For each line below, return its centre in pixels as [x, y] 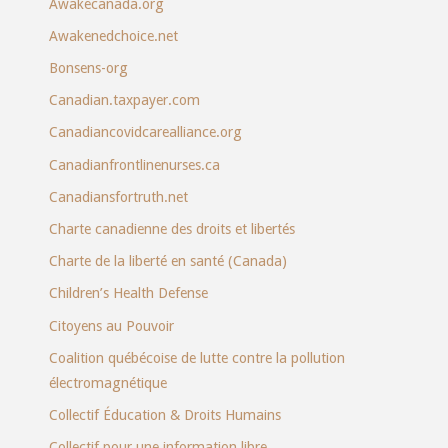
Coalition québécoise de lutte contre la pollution [196, 357]
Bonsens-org [88, 68]
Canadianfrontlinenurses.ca [134, 164]
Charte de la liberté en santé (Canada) [167, 261]
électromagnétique [107, 382]
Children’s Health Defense [128, 293]
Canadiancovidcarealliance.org [145, 132]
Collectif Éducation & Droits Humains [164, 414]
